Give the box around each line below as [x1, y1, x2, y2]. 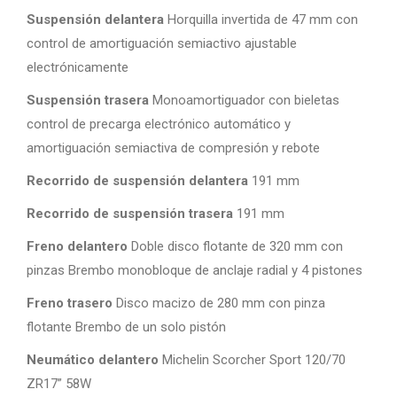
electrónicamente [27, 59, 128, 75]
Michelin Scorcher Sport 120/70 [159, 352, 346, 368]
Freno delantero [27, 238, 128, 254]
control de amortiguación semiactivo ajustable [27, 35, 297, 51]
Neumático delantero [27, 352, 159, 368]
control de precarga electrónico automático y [27, 116, 291, 132]
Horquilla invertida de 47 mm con [164, 12, 358, 27]
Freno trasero [27, 295, 113, 311]
